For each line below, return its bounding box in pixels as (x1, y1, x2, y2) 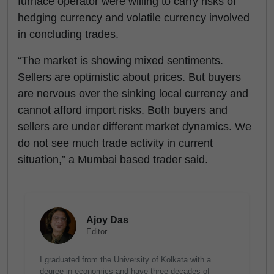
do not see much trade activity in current (18, 137, 213, 149)
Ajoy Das (86, 215, 128, 225)
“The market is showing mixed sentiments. (18, 54, 223, 67)
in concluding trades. (18, 28, 119, 40)
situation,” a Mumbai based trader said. (18, 154, 208, 166)
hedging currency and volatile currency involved (18, 12, 250, 24)
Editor (86, 227, 107, 236)
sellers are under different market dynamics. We (18, 120, 251, 133)
